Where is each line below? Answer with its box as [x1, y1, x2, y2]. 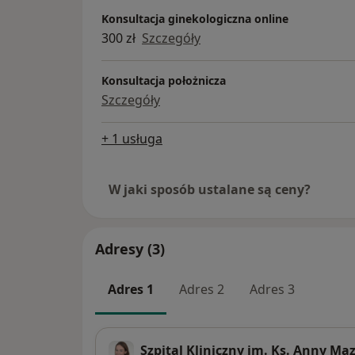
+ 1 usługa [101, 130, 162, 148]
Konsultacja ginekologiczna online [101, 11, 288, 27]
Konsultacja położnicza [101, 73, 226, 89]
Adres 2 [179, 281, 224, 299]
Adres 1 [108, 281, 154, 299]
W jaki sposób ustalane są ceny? [109, 181, 311, 199]
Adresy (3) [95, 239, 165, 259]
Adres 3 [250, 281, 295, 299]
